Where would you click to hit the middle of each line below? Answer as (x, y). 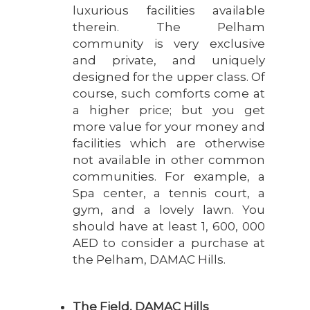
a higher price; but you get (169, 110)
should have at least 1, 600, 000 (169, 226)
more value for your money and (169, 126)
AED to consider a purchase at (169, 243)
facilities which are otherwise (169, 143)
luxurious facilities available (169, 10)
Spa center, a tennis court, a (169, 193)
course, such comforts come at (169, 93)
